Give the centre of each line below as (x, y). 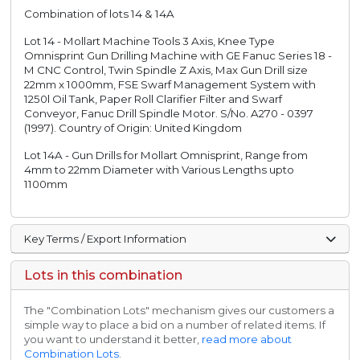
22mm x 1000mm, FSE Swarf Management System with (170, 85)
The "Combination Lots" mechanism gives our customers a (180, 311)
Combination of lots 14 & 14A (100, 14)
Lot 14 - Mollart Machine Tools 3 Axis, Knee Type (150, 41)
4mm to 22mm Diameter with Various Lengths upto (160, 170)
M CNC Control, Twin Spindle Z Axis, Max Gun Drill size (166, 70)
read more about (247, 340)
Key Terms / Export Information (106, 239)
